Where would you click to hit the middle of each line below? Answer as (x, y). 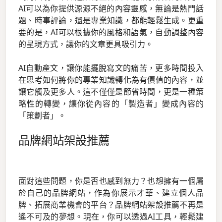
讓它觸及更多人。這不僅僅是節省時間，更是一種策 (111, 92)
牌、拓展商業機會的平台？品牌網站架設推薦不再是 (111, 205)
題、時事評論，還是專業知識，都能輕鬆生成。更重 (111, 21)
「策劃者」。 (42, 116)
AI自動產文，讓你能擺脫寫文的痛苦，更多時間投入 (111, 68)
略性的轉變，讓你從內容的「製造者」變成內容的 (111, 104)
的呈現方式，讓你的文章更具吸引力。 (86, 44)
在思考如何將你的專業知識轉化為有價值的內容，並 (111, 80)
